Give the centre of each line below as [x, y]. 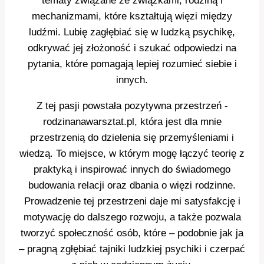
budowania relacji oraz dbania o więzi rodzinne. [132, 186]
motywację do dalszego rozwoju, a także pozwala [132, 217]
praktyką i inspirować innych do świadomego [132, 170]
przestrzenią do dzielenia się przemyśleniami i [132, 138]
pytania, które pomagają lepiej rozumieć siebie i [132, 64]
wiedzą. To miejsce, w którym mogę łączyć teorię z [132, 154]
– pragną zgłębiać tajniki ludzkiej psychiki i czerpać [132, 249]
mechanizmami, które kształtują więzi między [132, 16]
